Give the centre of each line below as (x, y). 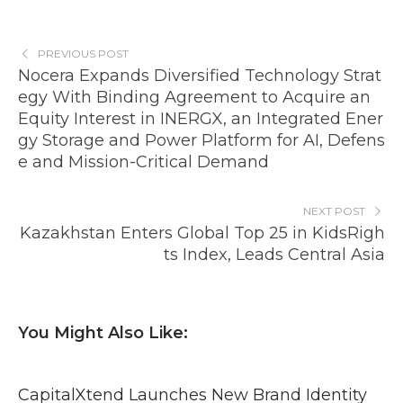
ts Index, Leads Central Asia (274, 255)
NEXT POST (335, 211)
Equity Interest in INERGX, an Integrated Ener (201, 119)
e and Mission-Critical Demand (143, 162)
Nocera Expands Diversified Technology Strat (200, 76)
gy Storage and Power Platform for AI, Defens (201, 141)
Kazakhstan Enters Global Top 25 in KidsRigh (202, 233)
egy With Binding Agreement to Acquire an (194, 98)
